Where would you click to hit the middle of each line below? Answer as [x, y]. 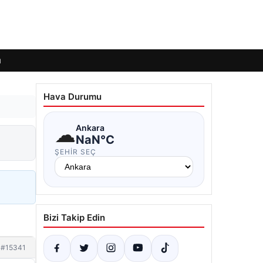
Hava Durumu [73, 97]
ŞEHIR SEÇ [75, 152]
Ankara [90, 127]
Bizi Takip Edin [74, 218]
